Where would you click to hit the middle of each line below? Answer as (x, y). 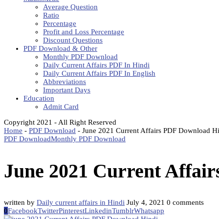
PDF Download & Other (60, 48)
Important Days (67, 90)
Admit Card (61, 107)
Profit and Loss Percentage (84, 32)
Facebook (23, 211)
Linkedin (98, 211)
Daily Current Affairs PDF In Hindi (96, 65)
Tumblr (123, 211)
